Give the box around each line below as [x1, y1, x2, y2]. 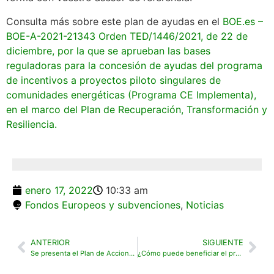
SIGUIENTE [202, 237, 243, 247]
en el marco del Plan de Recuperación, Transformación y [6, 103, 267, 116]
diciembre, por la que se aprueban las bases [6, 44, 210, 57]
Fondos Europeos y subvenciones [25, 198, 180, 211]
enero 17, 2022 [25, 183, 93, 196]
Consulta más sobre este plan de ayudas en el [6, 15, 223, 28]
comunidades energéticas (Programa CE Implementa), [6, 88, 256, 101]
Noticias [186, 198, 224, 211]
